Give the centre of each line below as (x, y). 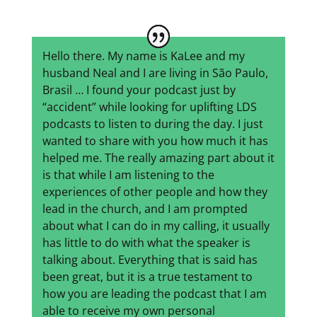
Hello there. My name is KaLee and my (143, 56)
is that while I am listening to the (128, 175)
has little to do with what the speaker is (146, 243)
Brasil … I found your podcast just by (139, 90)
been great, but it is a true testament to (147, 277)
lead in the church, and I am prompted (145, 209)
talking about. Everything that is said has (150, 260)
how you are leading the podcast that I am (154, 294)
